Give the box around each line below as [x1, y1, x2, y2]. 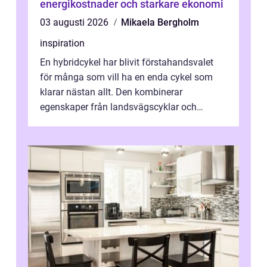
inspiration [40, 38, 85, 49]
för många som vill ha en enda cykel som [40, 72, 213, 83]
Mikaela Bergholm [121, 17, 199, 29]
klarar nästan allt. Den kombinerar [40, 86, 182, 98]
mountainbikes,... [40, 116, 111, 128]
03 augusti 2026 [40, 17, 111, 29]
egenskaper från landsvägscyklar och [40, 101, 197, 113]
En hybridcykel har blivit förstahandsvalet [40, 57, 213, 69]
